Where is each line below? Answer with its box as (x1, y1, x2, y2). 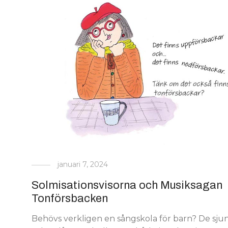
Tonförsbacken (32, 192, 108, 205)
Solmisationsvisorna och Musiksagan (32, 179, 223, 191)
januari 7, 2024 (58, 159, 108, 169)
